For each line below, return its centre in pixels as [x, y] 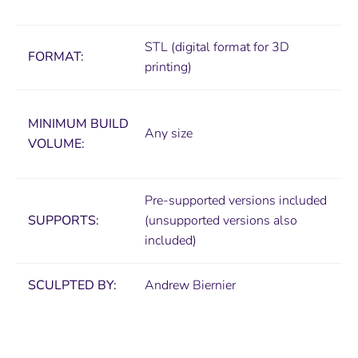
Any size [169, 134]
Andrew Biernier [190, 286]
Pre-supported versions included [236, 201]
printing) [168, 68]
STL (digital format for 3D [217, 48]
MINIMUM [58, 124]
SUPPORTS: [65, 221]
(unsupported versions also [221, 221]
